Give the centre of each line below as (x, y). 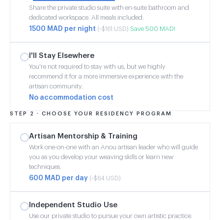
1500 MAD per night (63, 29)
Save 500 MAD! (153, 28)
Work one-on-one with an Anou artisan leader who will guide (113, 147)
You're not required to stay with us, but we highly (97, 66)
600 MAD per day (59, 178)
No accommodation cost (71, 97)
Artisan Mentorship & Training (83, 136)
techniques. (45, 166)
